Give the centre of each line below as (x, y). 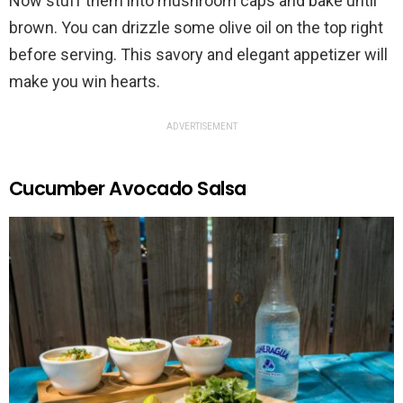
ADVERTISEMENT (201, 126)
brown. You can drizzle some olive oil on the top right (196, 27)
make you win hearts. (85, 81)
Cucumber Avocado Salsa (128, 188)
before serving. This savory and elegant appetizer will (198, 54)
